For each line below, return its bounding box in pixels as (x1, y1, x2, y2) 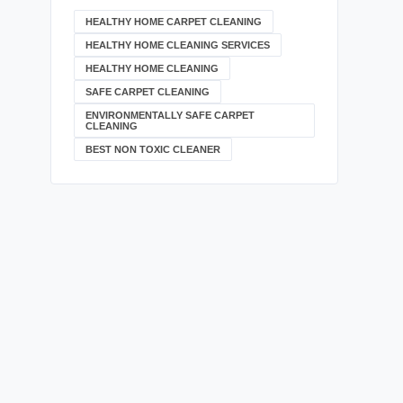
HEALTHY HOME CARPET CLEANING (85, 16, 262, 27)
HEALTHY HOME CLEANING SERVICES (85, 40, 270, 50)
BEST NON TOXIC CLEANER (85, 144, 220, 155)
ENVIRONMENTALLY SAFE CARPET (85, 110, 255, 121)
